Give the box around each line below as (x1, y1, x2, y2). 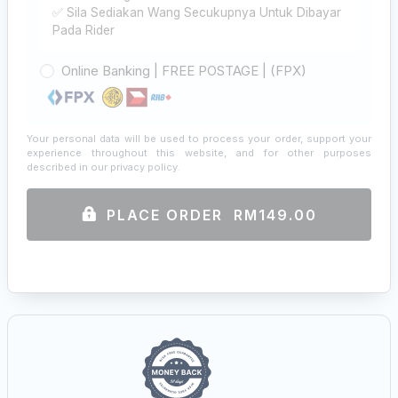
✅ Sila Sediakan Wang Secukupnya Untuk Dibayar (52, 5, 341, 20)
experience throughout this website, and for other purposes (27, 146, 371, 159)
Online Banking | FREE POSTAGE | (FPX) (61, 61, 306, 79)
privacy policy (110, 160, 178, 173)
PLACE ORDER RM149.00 (106, 206, 317, 225)
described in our (27, 160, 110, 173)
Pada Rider (52, 23, 115, 38)
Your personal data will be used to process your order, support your (27, 131, 371, 145)
